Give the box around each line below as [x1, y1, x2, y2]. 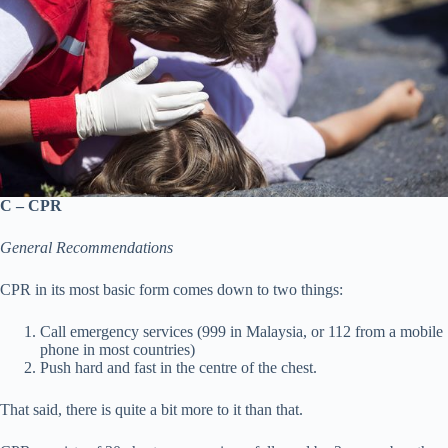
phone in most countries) [40, 341, 195, 359]
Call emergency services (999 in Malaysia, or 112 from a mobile [40, 323, 443, 341]
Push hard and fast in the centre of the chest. [40, 359, 317, 377]
